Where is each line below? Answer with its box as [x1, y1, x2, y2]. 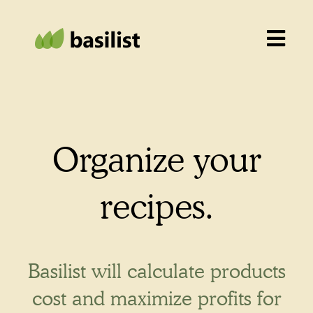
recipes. [99, 186, 214, 226]
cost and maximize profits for [31, 286, 282, 310]
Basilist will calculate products [27, 259, 286, 283]
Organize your [52, 139, 261, 180]
